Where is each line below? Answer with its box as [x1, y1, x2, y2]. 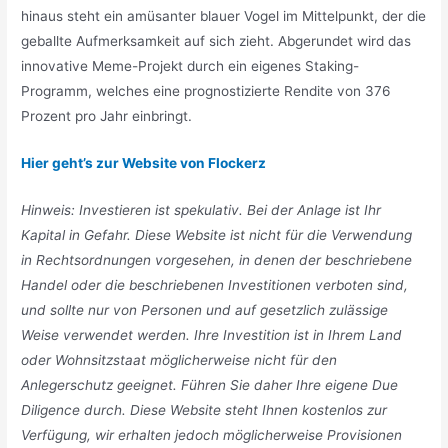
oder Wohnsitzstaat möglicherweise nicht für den [21, 351, 338, 368]
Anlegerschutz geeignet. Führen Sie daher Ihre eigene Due [21, 376, 399, 393]
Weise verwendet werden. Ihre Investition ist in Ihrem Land [21, 326, 403, 343]
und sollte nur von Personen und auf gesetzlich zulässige [21, 301, 389, 318]
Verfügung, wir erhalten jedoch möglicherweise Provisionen [21, 426, 403, 443]
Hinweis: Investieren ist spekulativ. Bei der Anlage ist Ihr [21, 201, 382, 218]
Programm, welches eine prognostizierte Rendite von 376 [21, 82, 392, 99]
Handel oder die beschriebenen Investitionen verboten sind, [21, 276, 409, 293]
